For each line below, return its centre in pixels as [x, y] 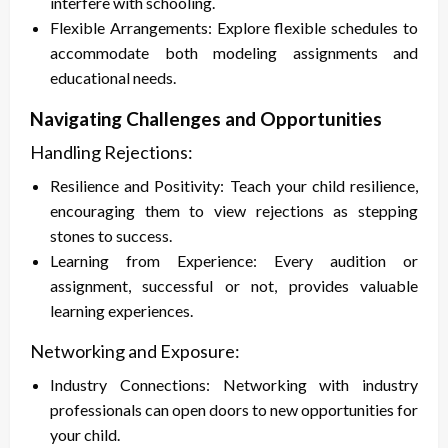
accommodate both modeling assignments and [234, 53]
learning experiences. [121, 311]
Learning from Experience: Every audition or [234, 261]
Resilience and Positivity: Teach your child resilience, [234, 186]
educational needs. [113, 78]
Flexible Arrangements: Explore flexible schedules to [234, 28]
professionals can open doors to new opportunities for [234, 410]
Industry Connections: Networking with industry [234, 385]
